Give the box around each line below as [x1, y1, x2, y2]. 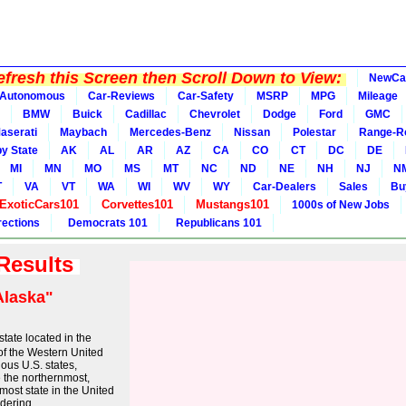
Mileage [358, 90, 398, 102]
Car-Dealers [253, 180, 316, 193]
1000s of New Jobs [292, 198, 390, 211]
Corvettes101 [101, 198, 173, 211]
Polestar [293, 126, 336, 139]
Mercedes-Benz [130, 126, 211, 139]
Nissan [234, 126, 270, 139]
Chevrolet [189, 108, 240, 121]
